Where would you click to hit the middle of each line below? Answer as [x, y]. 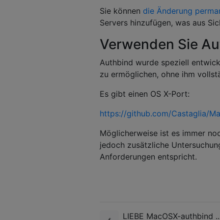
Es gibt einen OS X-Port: [145, 94]
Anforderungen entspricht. [148, 156]
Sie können [121, 11]
